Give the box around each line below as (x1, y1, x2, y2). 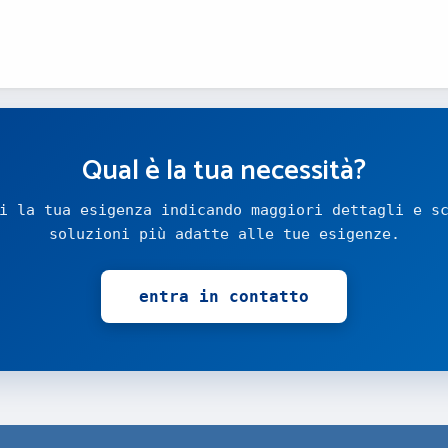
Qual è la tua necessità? (82, 148, 366, 194)
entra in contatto (139, 287, 309, 306)
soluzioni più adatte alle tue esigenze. (48, 225, 400, 243)
